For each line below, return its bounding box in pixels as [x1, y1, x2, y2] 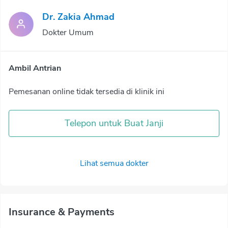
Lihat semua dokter [79, 158, 149, 169]
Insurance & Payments [9, 205, 115, 219]
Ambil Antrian [9, 63, 61, 74]
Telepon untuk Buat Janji [65, 117, 163, 129]
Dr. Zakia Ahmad [42, 11, 115, 23]
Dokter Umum [42, 27, 94, 38]
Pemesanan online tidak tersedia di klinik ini [9, 86, 164, 97]
